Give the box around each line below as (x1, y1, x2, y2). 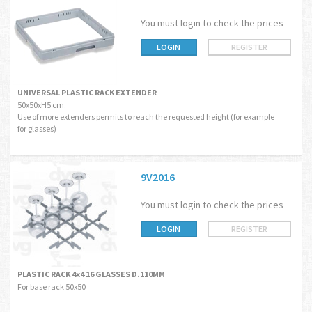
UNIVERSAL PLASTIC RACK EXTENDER (17, 87, 157, 97)
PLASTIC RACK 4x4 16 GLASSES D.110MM (17, 269, 165, 279)
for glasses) (17, 123, 56, 134)
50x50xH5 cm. (17, 100, 66, 110)
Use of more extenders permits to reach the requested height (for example (17, 111, 274, 122)
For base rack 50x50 (17, 281, 86, 292)
